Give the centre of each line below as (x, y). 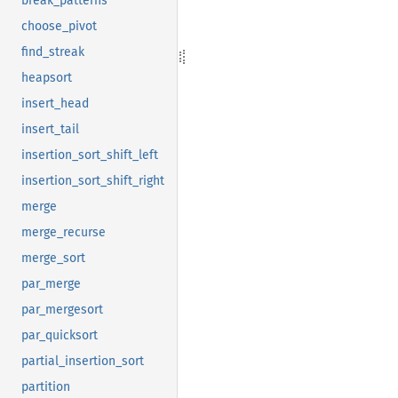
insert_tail (50, 130)
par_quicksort (60, 336)
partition (46, 387)
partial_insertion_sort (83, 362)
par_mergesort (62, 310)
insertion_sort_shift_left (90, 155)
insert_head (55, 104)
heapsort (47, 78)
